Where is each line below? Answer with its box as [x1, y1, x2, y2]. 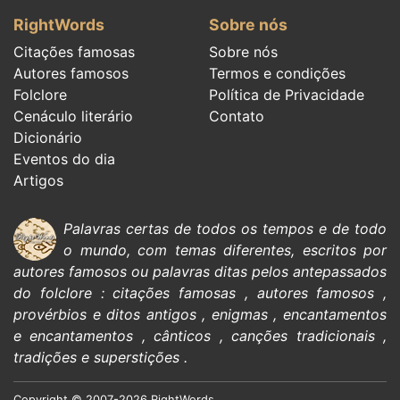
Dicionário [13, 128, 82, 146]
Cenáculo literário [13, 106, 133, 125]
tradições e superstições [13, 347, 179, 366]
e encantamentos [13, 326, 134, 345]
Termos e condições [209, 63, 346, 82]
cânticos [154, 326, 212, 345]
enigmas [211, 304, 268, 323]
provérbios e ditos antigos [13, 304, 196, 323]
